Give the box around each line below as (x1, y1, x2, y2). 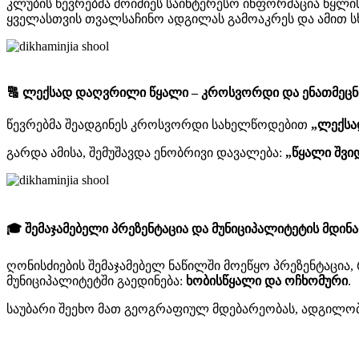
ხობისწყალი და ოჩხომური (186, 273, 348, 288)
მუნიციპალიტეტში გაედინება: (6, 273, 186, 288)
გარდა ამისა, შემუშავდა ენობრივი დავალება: (6, 146, 285, 160)
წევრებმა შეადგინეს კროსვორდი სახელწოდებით (6, 118, 311, 132)
